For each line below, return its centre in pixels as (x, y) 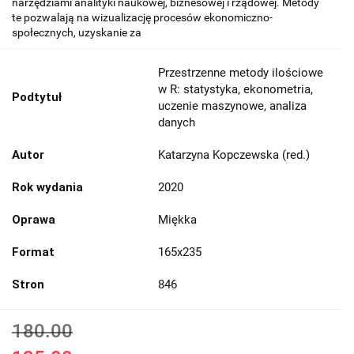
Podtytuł (37, 97)
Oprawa (34, 219)
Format (33, 252)
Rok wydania (47, 187)
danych (177, 122)
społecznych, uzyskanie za (77, 32)
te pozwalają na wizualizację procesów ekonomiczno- (142, 17)
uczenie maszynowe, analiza (232, 105)
